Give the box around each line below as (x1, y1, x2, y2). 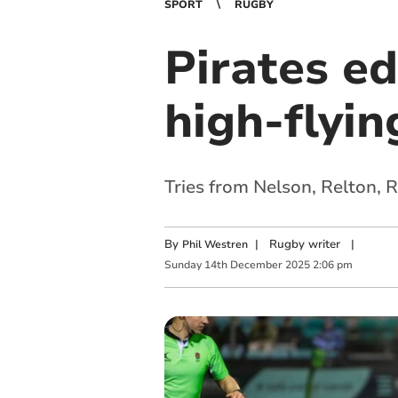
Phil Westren (181, 237, 248, 251)
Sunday (163, 258, 202, 273)
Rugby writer (268, 236, 340, 252)
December (229, 258, 283, 273)
